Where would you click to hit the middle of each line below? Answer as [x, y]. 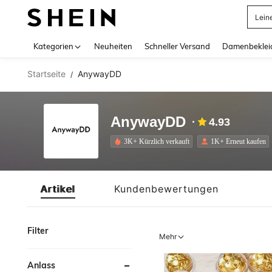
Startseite [46, 74]
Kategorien [53, 46]
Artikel [58, 189]
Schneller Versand [177, 46]
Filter [38, 231]
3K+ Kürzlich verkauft [157, 141]
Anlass [41, 265]
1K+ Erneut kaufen [238, 141]
